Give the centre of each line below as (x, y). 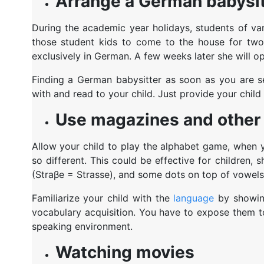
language (194, 198)
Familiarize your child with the (103, 198)
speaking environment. (82, 226)
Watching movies (125, 252)
